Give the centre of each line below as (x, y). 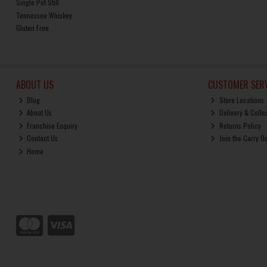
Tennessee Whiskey (44, 15)
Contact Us (42, 138)
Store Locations (240, 100)
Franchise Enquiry (52, 125)
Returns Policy (239, 125)
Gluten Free (32, 28)
